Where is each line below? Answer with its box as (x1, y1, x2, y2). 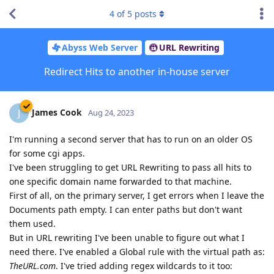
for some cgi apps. (9, 147, 85, 159)
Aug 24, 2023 (88, 106, 134, 118)
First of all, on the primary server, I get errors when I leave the (9, 189, 264, 201)
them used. (9, 217, 56, 229)
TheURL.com (9, 259, 56, 272)
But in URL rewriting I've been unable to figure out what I (9, 231, 245, 243)
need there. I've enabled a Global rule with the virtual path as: (9, 245, 265, 257)
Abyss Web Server (61, 42, 138, 54)
